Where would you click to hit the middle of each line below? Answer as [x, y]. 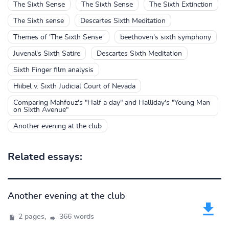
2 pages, [32, 217]
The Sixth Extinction [181, 5]
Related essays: [45, 157]
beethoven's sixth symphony [166, 37]
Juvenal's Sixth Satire [47, 54]
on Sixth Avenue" [41, 110]
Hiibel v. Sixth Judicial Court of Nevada [74, 86]
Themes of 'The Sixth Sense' [59, 37]
